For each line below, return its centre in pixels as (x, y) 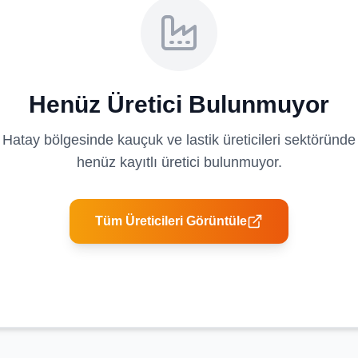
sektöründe (318, 140)
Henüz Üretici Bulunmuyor (179, 104)
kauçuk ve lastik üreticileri (199, 140)
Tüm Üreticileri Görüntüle (171, 221)
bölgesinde (79, 140)
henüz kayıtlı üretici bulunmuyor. (179, 162)
